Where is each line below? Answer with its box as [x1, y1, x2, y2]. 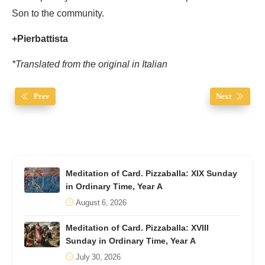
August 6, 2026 [76, 194, 127, 211]
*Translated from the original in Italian [12, 54, 167, 75]
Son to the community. [12, 3, 104, 24]
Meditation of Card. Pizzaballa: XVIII [66, 219, 209, 237]
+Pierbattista [12, 28, 68, 49]
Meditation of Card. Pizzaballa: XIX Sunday [66, 164, 237, 182]
